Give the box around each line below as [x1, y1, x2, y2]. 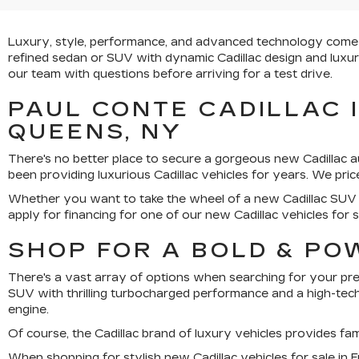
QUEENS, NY [8, 119, 183, 144]
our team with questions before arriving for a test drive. [8, 67, 333, 81]
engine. [8, 303, 49, 317]
